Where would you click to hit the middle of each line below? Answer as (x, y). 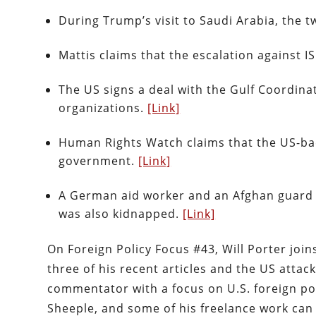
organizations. (103, 108)
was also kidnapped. (121, 214)
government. (99, 161)
